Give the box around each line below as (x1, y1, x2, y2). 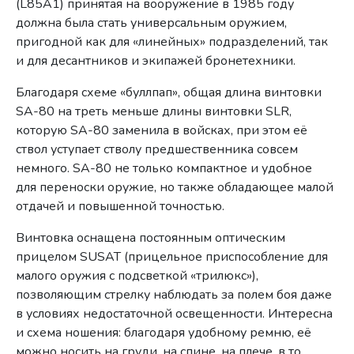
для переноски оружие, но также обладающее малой (16, 179, 334, 197)
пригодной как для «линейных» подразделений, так (16, 33, 329, 51)
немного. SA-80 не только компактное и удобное (16, 160, 313, 178)
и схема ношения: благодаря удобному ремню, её (16, 324, 312, 342)
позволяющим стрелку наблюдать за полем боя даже (16, 286, 333, 304)
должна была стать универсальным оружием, (16, 14, 288, 32)
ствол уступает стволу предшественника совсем (16, 141, 299, 159)
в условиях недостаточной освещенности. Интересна (16, 305, 333, 323)
